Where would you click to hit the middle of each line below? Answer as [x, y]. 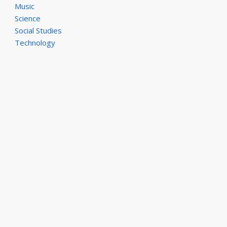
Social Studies [38, 30]
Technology [35, 43]
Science [27, 18]
